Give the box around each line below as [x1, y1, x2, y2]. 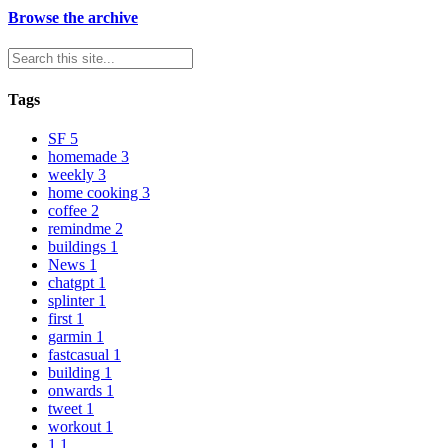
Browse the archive [8, 9, 138, 27]
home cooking [48, 183, 142, 201]
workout [48, 417, 105, 435]
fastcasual [48, 345, 113, 363]
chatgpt [48, 273, 98, 291]
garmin [48, 327, 96, 345]
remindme [48, 219, 115, 237]
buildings [48, 237, 110, 255]
